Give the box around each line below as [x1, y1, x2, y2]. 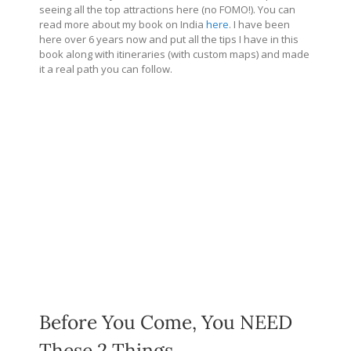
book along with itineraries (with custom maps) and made [39, 47, 309, 62]
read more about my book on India [39, 17, 206, 32]
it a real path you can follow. [39, 62, 172, 77]
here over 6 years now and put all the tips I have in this [39, 32, 299, 47]
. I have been [229, 17, 290, 32]
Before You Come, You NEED [39, 309, 292, 335]
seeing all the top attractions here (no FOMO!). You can [39, 2, 295, 17]
